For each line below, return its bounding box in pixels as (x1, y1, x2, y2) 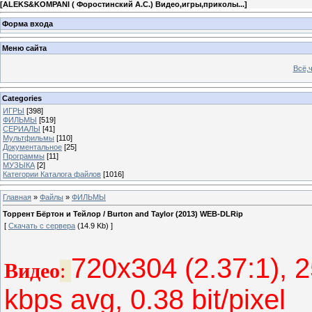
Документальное (3, 142, 62, 151)
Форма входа (2, 19, 53, 28)
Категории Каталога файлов (3, 169, 101, 178)
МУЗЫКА (3, 160, 35, 169)
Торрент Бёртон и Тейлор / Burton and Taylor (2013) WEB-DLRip (3, 210, 243, 219)
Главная (3, 192, 31, 201)
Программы (3, 151, 45, 160)
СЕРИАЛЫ (3, 124, 40, 133)
